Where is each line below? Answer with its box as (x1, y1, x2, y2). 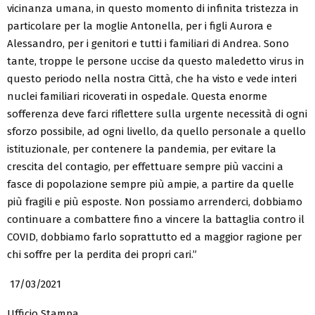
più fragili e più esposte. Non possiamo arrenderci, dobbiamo (7, 195, 302, 208)
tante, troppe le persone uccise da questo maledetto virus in (7, 54, 304, 67)
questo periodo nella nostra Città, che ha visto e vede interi (7, 72, 297, 85)
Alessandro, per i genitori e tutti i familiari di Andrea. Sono (7, 37, 289, 50)
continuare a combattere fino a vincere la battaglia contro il (7, 212, 304, 226)
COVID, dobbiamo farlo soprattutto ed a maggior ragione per (7, 230, 302, 243)
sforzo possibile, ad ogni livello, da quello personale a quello (7, 124, 306, 138)
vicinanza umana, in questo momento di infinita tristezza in (7, 1, 299, 15)
